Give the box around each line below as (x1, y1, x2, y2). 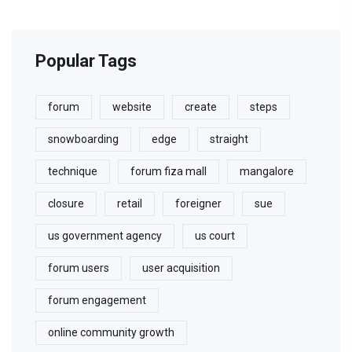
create (185, 101, 217, 114)
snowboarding (48, 133, 119, 146)
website (112, 101, 152, 114)
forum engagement (48, 294, 146, 307)
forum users (48, 262, 109, 275)
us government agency (48, 229, 162, 243)
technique (48, 165, 97, 178)
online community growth (48, 326, 174, 339)
